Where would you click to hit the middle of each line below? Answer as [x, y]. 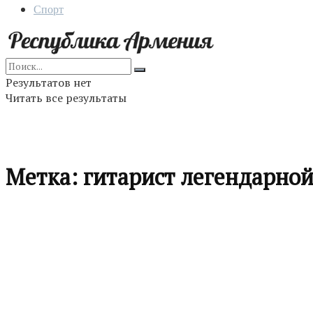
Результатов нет [49, 82]
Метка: [44, 177]
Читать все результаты [66, 98]
